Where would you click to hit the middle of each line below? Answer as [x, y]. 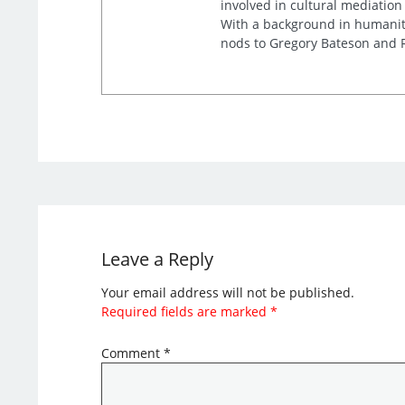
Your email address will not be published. [227, 292]
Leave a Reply [157, 259]
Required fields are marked [185, 311]
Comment [132, 353]
